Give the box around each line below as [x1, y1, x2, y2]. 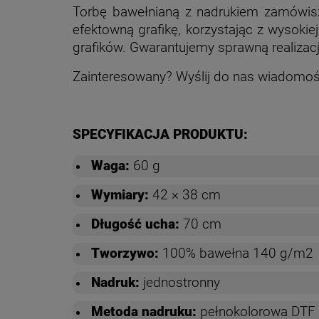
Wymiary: [91, 187, 149, 203]
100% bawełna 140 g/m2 [159, 245, 313, 261]
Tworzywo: [91, 245, 159, 261]
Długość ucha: [91, 216, 179, 232]
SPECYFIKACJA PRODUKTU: [73, 126, 248, 142]
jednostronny [140, 274, 220, 291]
